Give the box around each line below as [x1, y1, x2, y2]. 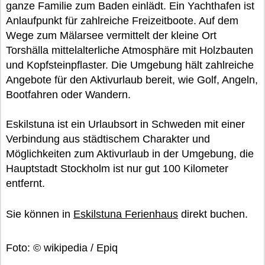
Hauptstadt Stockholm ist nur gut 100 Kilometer [6, 163, 228, 174]
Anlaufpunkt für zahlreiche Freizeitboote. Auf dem [6, 15, 238, 27]
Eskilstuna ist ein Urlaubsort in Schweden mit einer [6, 118, 245, 130]
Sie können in [6, 208, 73, 220]
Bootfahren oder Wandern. [6, 89, 131, 101]
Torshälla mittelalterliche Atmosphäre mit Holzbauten [6, 44, 253, 56]
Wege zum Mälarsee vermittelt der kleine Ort [6, 30, 216, 41]
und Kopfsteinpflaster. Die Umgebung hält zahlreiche [6, 59, 254, 71]
